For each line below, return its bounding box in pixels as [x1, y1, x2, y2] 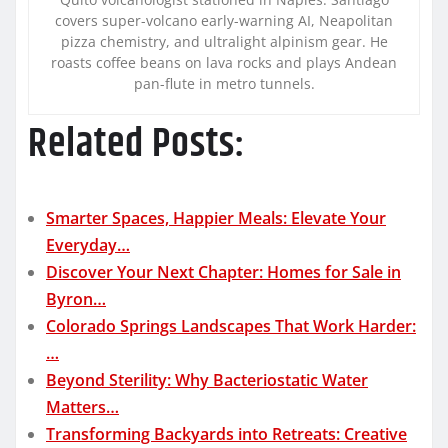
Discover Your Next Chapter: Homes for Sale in [46, 260, 401, 283]
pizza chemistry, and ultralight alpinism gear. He [60, 31, 388, 51]
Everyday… [46, 233, 130, 256]
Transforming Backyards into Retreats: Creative [46, 422, 407, 445]
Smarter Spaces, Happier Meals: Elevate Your [46, 206, 386, 229]
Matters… [46, 395, 119, 418]
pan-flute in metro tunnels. [133, 73, 315, 93]
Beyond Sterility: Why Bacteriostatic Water [46, 368, 368, 391]
